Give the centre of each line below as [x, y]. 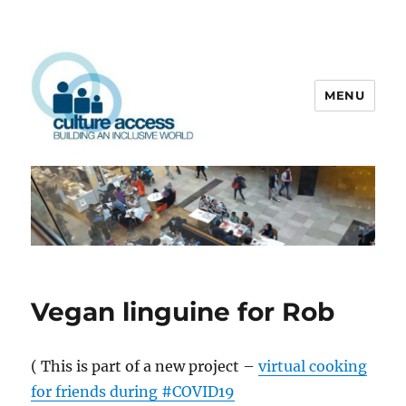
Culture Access [115, 178]
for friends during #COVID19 [133, 392]
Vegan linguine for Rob [183, 312]
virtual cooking [313, 367]
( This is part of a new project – [145, 367]
